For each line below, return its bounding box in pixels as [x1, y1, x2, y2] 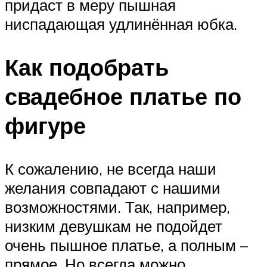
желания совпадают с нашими [5, 178, 221, 197]
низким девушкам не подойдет [5, 216, 222, 235]
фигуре [5, 110, 86, 140]
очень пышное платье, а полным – [5, 235, 248, 254]
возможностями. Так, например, [5, 197, 230, 216]
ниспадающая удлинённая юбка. [5, 14, 237, 33]
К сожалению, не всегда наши [5, 159, 216, 178]
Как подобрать [5, 52, 169, 82]
